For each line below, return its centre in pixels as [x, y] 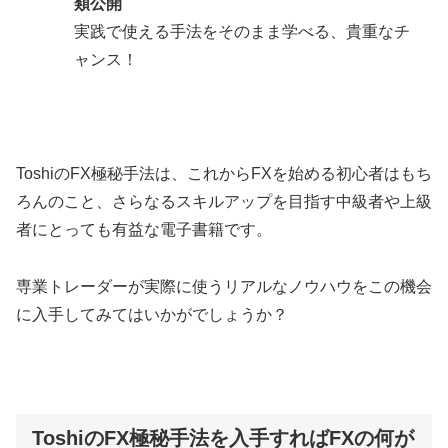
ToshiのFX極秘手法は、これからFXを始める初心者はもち [224, 173]
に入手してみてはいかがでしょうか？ [152, 314]
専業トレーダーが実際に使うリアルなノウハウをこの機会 [224, 286]
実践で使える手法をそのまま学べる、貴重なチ [242, 32]
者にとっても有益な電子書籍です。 [144, 229]
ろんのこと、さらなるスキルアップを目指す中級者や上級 [224, 201]
